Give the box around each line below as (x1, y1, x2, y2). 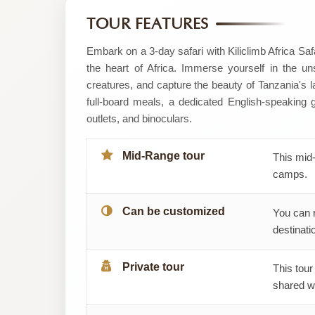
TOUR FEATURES (86, 15, 209, 33)
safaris (75, 98, 131, 122)
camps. (273, 167, 307, 180)
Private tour (122, 260, 184, 273)
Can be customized (122, 205, 225, 217)
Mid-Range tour (122, 149, 205, 162)
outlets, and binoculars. (86, 112, 192, 124)
